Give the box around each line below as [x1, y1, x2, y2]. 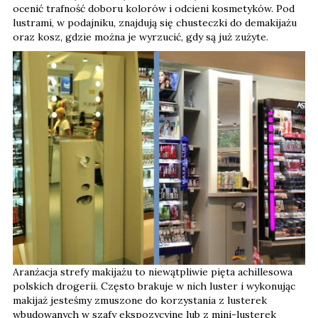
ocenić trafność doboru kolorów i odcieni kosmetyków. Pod [13, 1, 295, 15]
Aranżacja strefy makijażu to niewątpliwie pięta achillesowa [13, 265, 292, 278]
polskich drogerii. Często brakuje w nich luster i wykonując [13, 279, 295, 292]
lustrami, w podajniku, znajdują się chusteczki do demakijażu [13, 16, 297, 29]
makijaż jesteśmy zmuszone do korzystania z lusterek [13, 293, 267, 307]
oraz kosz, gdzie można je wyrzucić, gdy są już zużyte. [13, 30, 268, 43]
